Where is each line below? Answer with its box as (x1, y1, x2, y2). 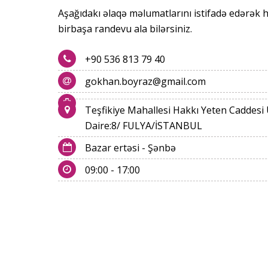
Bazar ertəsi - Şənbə (85, 141, 176, 154)
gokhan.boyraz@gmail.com (85, 75, 206, 88)
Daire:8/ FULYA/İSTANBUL (85, 119, 202, 132)
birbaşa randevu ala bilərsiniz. (58, 22, 192, 35)
